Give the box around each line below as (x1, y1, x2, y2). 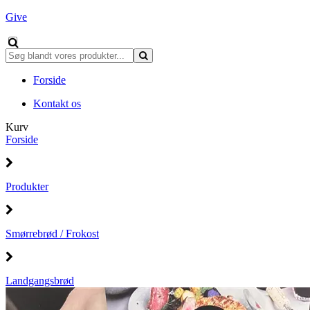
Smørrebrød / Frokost (6, 228, 99, 239)
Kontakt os (33, 98, 81, 109)
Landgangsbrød (6, 275, 74, 286)
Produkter (6, 181, 48, 192)
